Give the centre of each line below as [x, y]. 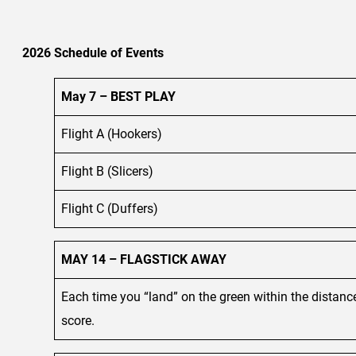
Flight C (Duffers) [110, 208]
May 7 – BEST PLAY [118, 96]
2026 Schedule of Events [93, 52]
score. [78, 320]
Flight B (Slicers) [107, 171]
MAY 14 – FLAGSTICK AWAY [144, 259]
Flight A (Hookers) [112, 133]
